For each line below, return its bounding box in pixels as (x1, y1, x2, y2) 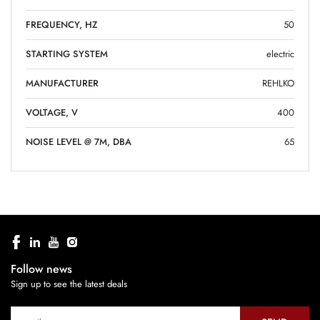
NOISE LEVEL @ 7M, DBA (26, 134, 131, 149)
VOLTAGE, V (26, 105, 78, 119)
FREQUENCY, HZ (26, 17, 97, 31)
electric (266, 46, 294, 61)
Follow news (11, 260, 72, 277)
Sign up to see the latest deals (11, 276, 127, 291)
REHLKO (262, 76, 294, 90)
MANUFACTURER (26, 76, 99, 90)
